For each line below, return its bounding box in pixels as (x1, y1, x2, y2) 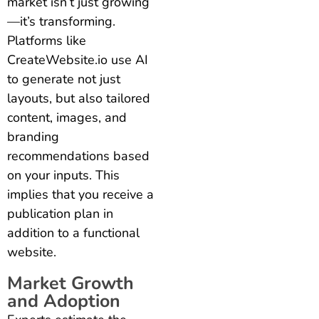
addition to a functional (7, 224, 140, 241)
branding (7, 127, 59, 145)
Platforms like (7, 31, 86, 49)
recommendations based (7, 147, 150, 164)
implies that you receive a (7, 185, 154, 203)
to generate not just (7, 70, 120, 88)
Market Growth (7, 271, 134, 296)
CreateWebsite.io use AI (7, 51, 148, 68)
